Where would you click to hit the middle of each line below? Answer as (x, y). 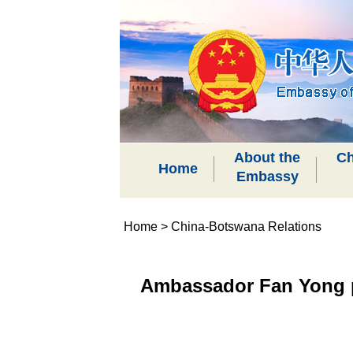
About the (267, 158)
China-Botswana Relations (246, 227)
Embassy (267, 176)
